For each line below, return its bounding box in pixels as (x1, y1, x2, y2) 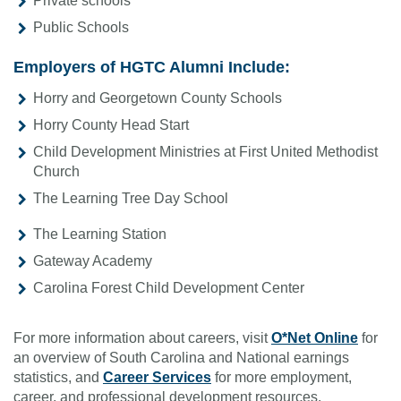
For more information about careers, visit (13, 330, 268, 346)
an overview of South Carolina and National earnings (13, 350, 349, 366)
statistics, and (13, 370, 99, 386)
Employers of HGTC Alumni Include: (13, 58, 290, 77)
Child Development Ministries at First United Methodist (33, 144, 378, 160)
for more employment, (215, 370, 352, 386)
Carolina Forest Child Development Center (33, 280, 304, 296)
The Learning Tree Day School (33, 191, 228, 207)
